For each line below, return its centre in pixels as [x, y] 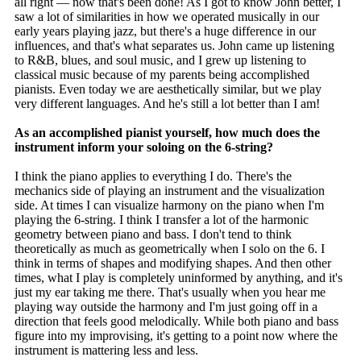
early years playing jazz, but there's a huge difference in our [165, 31]
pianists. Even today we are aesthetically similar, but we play [168, 89]
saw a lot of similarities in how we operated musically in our [167, 17]
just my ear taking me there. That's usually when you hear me [170, 293]
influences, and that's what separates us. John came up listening [174, 46]
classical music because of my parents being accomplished [162, 75]
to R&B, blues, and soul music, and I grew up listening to [160, 60]
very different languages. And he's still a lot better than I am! [167, 104]
